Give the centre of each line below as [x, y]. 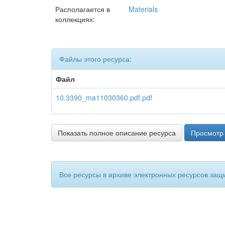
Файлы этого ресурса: [95, 59]
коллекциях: [75, 19]
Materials [143, 9]
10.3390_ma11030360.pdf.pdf [104, 97]
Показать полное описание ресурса [117, 133]
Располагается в [83, 9]
